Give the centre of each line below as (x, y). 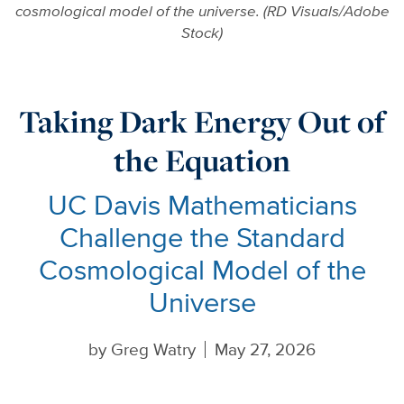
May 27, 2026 (265, 349)
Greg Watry (154, 349)
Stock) (202, 33)
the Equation (202, 161)
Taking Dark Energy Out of (202, 122)
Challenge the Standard (202, 237)
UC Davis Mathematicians (202, 204)
